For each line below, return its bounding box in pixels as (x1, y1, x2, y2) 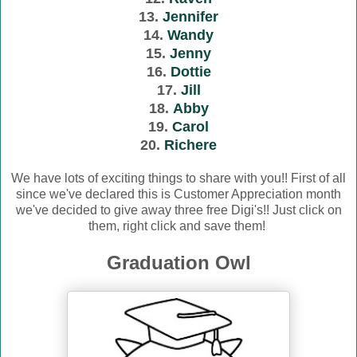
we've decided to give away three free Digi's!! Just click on (15, 203, 342, 218)
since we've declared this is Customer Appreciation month (16, 187, 341, 202)
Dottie (170, 64, 211, 80)
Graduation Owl (106, 252, 251, 274)
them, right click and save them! (88, 219, 269, 233)
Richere (164, 137, 217, 154)
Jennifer (163, 9, 218, 25)
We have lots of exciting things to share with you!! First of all (11, 171, 346, 186)
